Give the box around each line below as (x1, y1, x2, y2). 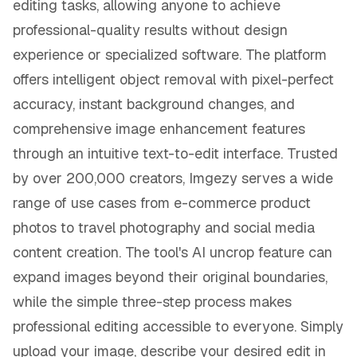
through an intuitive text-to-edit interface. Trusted (13, 143, 338, 163)
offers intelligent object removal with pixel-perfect (13, 69, 334, 88)
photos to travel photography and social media (13, 218, 315, 237)
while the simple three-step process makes (13, 292, 292, 311)
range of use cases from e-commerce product (13, 193, 311, 212)
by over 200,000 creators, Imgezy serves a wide (13, 168, 333, 187)
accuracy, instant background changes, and (13, 94, 295, 113)
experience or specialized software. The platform (13, 45, 327, 64)
